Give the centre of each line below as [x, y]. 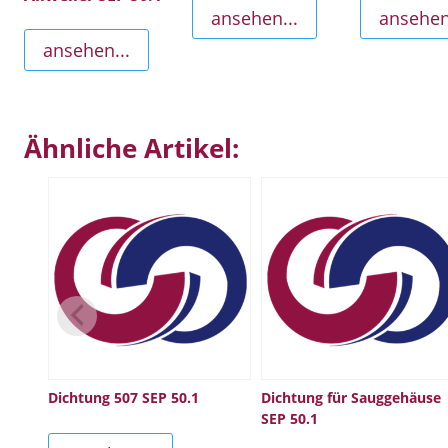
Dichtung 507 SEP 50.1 [124, 397]
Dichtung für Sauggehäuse [350, 397]
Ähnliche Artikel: [131, 148]
